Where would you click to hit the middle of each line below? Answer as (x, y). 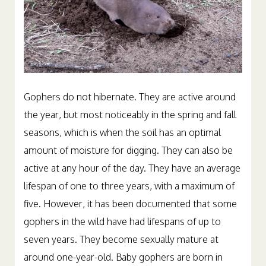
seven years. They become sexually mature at (121, 250)
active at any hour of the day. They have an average (132, 179)
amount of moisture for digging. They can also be (128, 161)
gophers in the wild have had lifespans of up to (122, 232)
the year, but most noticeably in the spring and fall (130, 126)
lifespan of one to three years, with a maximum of (129, 197)
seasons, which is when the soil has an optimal (122, 143)
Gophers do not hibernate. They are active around (130, 108)
